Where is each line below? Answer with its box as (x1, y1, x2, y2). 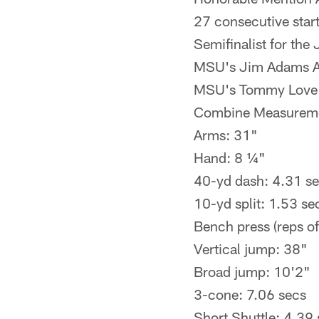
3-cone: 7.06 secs (194, 286, 306, 303)
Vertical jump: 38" (194, 240, 308, 257)
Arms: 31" (194, 126, 258, 143)
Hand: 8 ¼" (194, 149, 266, 166)
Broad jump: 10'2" (194, 263, 310, 280)
